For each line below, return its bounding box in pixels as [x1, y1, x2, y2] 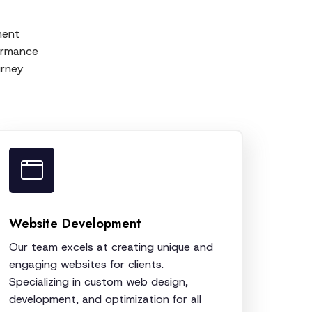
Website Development [9, 213, 141, 233]
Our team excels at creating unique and [9, 239, 213, 254]
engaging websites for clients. [9, 256, 164, 272]
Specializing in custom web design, [9, 274, 188, 289]
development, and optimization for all [9, 291, 201, 306]
